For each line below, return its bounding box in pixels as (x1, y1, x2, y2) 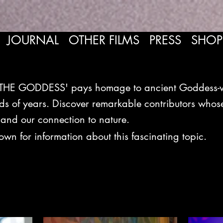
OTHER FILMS (68, 32, 139, 48)
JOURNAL (6, 32, 59, 48)
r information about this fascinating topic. (28, 130, 207, 143)
